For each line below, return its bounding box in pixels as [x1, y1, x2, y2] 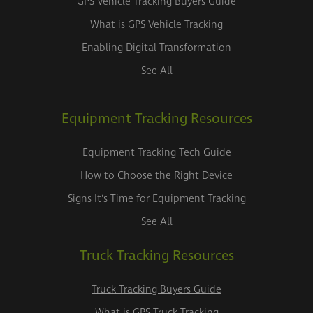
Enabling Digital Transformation [82, 41, 231, 55]
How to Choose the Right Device [80, 168, 233, 183]
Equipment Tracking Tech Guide [82, 145, 231, 160]
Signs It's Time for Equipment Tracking [67, 191, 246, 206]
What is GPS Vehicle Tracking [90, 17, 223, 32]
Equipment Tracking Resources [61, 109, 252, 129]
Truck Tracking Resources [79, 246, 234, 265]
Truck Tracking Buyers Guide [92, 282, 221, 297]
